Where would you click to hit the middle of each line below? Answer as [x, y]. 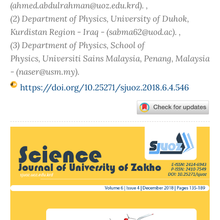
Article [23, 133]
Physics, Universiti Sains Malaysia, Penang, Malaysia [110, 58]
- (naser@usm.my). [45, 71]
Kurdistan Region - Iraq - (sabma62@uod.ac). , [96, 32]
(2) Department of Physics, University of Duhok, [100, 18]
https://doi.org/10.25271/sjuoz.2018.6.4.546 [105, 87]
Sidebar [25, 146]
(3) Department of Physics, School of [78, 45]
